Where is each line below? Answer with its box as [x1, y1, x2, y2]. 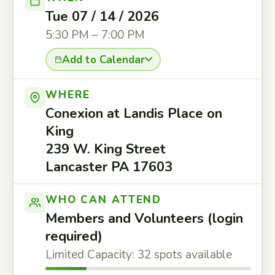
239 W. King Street [45, 140, 166, 158]
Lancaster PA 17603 [45, 158, 172, 176]
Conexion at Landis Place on [45, 104, 222, 123]
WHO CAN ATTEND [45, 193, 162, 207]
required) [45, 227, 103, 246]
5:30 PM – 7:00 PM [45, 27, 145, 43]
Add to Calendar [61, 52, 145, 67]
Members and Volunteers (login [45, 209, 243, 228]
